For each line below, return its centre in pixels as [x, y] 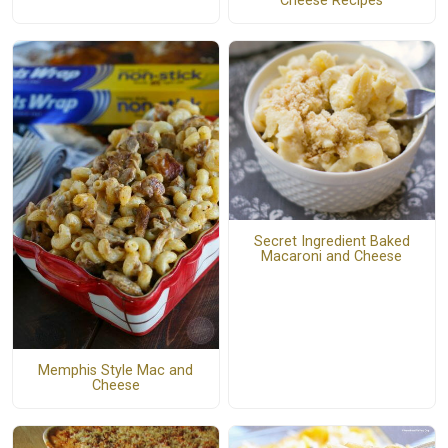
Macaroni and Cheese [332, 257]
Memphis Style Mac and [116, 371]
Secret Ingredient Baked [331, 242]
